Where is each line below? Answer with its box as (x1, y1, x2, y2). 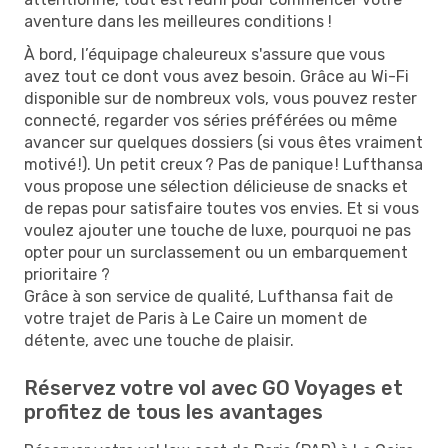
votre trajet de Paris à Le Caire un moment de (24, 308, 367, 328)
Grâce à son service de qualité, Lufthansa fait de (24, 286, 393, 306)
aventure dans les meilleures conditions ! (24, 11, 332, 31)
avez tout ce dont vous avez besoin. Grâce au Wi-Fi (24, 66, 409, 86)
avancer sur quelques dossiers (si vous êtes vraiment (24, 132, 423, 152)
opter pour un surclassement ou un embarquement (24, 242, 408, 262)
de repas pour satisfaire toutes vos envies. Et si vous (24, 198, 419, 218)
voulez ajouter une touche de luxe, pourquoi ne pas (24, 220, 411, 240)
